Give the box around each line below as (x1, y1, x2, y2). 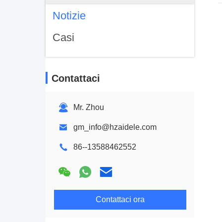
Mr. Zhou (73, 103, 104, 111)
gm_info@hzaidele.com (73, 123, 157, 131)
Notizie (53, 9, 86, 22)
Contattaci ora (95, 195, 145, 204)
